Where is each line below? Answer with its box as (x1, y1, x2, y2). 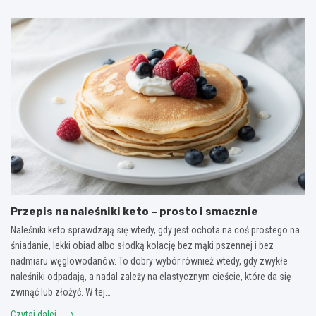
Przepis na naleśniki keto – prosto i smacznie (11, 205, 258, 218)
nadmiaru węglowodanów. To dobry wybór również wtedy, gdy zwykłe (11, 255, 288, 267)
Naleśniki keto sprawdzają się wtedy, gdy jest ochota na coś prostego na (11, 224, 300, 236)
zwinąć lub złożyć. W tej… (11, 286, 111, 298)
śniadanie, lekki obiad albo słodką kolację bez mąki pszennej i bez (11, 239, 274, 251)
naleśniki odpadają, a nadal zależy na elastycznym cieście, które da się (11, 270, 291, 282)
